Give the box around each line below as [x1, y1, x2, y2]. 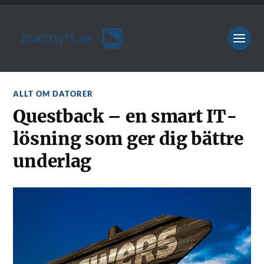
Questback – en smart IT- [13, 105, 237, 127]
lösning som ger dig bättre [13, 128, 243, 150]
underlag [13, 150, 92, 172]
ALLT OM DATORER [13, 89, 94, 98]
